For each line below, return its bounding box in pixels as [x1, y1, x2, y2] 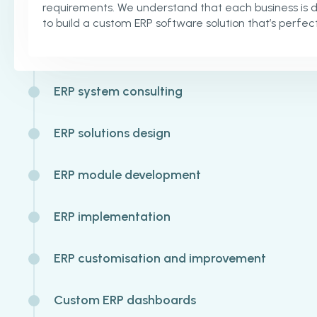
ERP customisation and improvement [54, 250, 266, 266]
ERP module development [54, 167, 201, 183]
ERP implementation [54, 209, 171, 224]
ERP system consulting [54, 83, 183, 99]
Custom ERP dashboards [54, 292, 196, 308]
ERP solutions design [54, 125, 171, 141]
